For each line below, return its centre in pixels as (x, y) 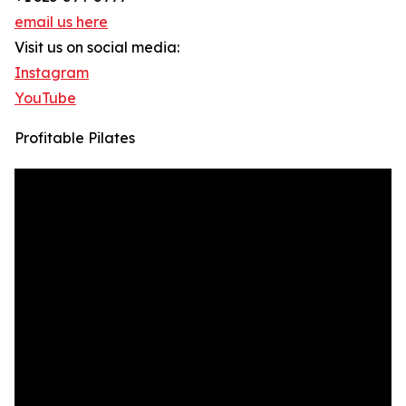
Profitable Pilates (75, 138)
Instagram (52, 73)
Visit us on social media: (97, 48)
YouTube (45, 98)
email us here (61, 22)
